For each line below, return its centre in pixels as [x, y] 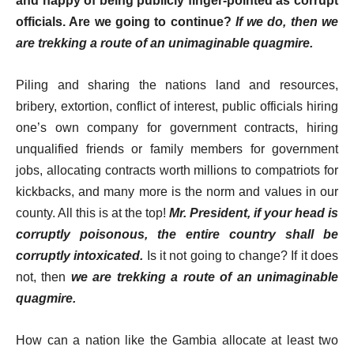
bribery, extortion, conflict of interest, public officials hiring [177, 106]
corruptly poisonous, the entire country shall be [177, 234]
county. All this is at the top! [92, 213]
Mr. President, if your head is [254, 213]
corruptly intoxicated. [80, 256]
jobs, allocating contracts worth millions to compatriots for [177, 170]
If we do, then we [287, 22]
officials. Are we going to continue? [126, 22]
